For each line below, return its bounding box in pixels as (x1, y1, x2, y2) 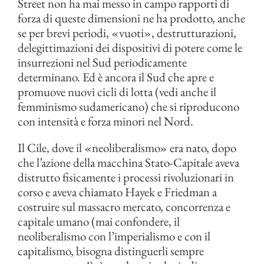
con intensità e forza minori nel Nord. (18, 113, 193, 129)
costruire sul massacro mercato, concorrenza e (18, 199, 230, 214)
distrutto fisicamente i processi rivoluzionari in (18, 169, 234, 185)
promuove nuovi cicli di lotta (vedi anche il (18, 84, 216, 100)
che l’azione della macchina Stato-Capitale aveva (18, 154, 239, 170)
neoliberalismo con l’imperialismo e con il (18, 228, 210, 244)
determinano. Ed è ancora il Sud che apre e (18, 69, 214, 85)
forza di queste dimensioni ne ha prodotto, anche (18, 10, 245, 26)
